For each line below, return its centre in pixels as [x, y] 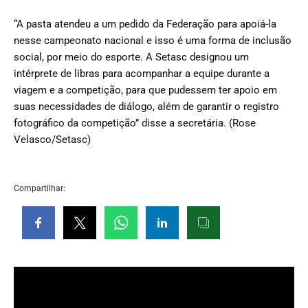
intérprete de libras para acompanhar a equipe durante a [142, 74]
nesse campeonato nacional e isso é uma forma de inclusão [153, 41]
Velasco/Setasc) [52, 140]
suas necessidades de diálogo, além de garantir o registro [146, 107]
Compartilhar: [40, 188]
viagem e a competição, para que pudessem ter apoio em [145, 90]
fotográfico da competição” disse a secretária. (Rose [135, 123]
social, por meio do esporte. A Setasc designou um [131, 57]
